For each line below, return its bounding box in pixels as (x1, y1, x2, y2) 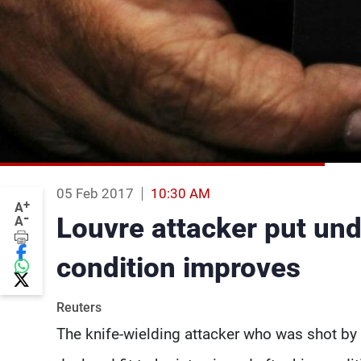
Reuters (56, 300, 102, 315)
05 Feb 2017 (56, 185, 134, 201)
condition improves (56, 251, 301, 284)
